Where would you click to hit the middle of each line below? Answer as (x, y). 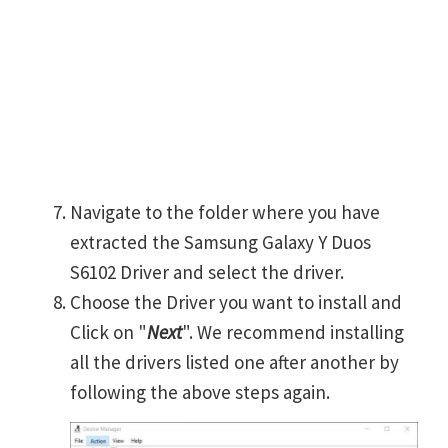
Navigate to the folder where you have (225, 211)
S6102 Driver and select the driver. (207, 271)
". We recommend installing (293, 331)
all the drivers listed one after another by (234, 361)
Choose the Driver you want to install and (236, 301)
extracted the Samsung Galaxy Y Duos (220, 241)
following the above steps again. (200, 391)
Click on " (108, 331)
